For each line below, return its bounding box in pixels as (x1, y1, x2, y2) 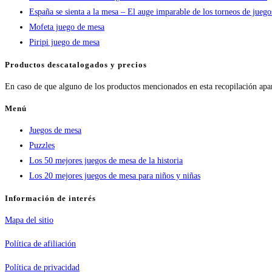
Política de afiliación (5, 239, 76, 248)
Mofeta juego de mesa (29, 22, 104, 32)
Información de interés (5, 193, 96, 203)
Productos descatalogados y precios (5, 59, 147, 69)
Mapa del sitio (5, 216, 53, 225)
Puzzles (29, 141, 55, 151)
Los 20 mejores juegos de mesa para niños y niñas (29, 171, 200, 181)
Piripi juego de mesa (29, 38, 100, 47)
